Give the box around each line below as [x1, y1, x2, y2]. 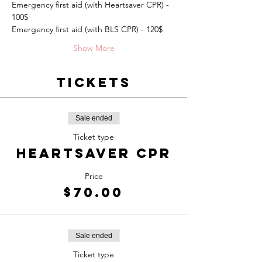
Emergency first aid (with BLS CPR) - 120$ [12, 24, 163, 35]
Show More [73, 43, 115, 53]
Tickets [56, 74, 131, 91]
